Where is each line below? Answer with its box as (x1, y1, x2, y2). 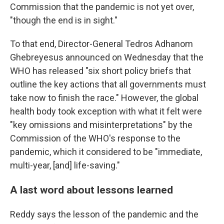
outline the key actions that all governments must (10, 79, 206, 89)
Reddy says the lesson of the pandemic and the (10, 209, 198, 219)
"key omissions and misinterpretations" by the (10, 119, 192, 130)
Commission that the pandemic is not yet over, (10, 1, 194, 12)
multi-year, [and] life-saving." (10, 160, 120, 170)
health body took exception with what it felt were (10, 106, 202, 116)
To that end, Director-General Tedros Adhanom (10, 38, 193, 49)
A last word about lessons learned (10, 183, 173, 196)
